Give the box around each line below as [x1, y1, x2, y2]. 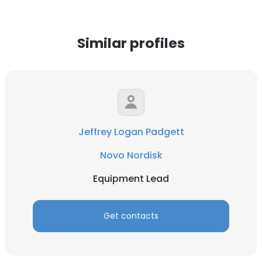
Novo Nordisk [99, 149, 163, 162]
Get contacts [104, 210, 158, 222]
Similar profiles [77, 33, 185, 53]
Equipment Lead [93, 172, 169, 185]
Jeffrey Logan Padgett [78, 125, 184, 139]
